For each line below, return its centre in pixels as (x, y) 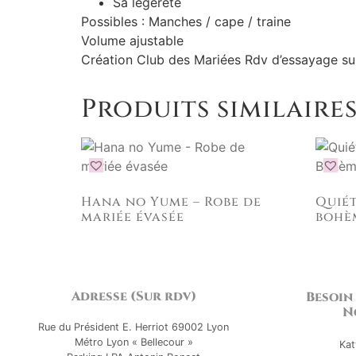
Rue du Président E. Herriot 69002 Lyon (133, 327)
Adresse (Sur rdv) (133, 296)
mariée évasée (133, 217)
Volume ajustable (132, 40)
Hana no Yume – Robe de (171, 201)
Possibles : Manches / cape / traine (186, 21)
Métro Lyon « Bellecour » (133, 342)
